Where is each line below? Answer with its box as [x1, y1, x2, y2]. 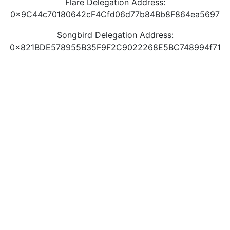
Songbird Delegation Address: [56, 30, 174, 40]
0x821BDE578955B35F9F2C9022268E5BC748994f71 [9, 42, 221, 52]
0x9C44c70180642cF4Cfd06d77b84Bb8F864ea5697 [10, 9, 220, 20]
